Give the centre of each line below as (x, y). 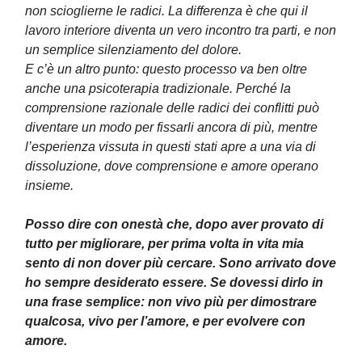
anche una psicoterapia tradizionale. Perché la (158, 88)
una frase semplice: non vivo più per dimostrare (171, 302)
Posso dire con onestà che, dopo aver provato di (174, 224)
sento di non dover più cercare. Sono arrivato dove (181, 263)
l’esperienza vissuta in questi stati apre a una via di (170, 147)
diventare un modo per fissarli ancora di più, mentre (171, 127)
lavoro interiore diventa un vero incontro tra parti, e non (181, 30)
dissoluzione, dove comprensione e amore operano (172, 166)
